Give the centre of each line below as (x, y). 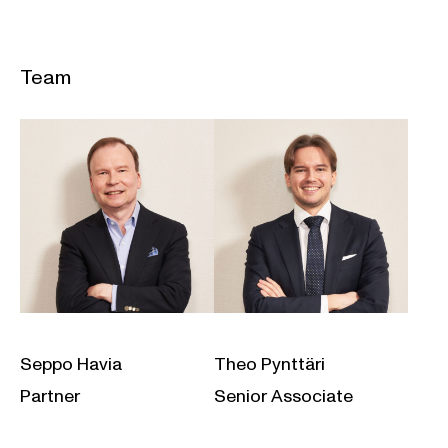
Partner (50, 397)
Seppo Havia (71, 365)
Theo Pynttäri (269, 365)
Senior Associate (283, 397)
